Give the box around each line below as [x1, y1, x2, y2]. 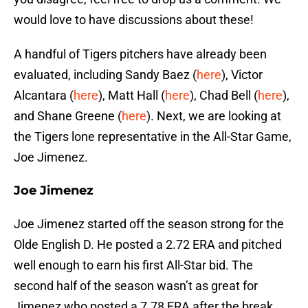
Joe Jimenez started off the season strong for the [14, 217, 284, 232]
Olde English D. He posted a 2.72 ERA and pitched [14, 237, 282, 252]
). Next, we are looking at [146, 109, 281, 124]
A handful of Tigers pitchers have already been [14, 47, 267, 62]
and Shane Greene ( [14, 109, 122, 124]
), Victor [221, 67, 263, 82]
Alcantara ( [14, 88, 74, 103]
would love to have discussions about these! [14, 12, 254, 27]
